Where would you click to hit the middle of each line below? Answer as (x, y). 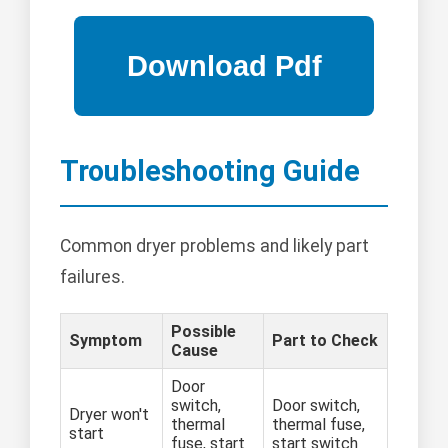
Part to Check (325, 340)
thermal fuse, (318, 424)
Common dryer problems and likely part (214, 245)
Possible (203, 331)
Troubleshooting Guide (210, 171)
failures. (92, 276)
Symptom (105, 340)
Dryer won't (109, 414)
